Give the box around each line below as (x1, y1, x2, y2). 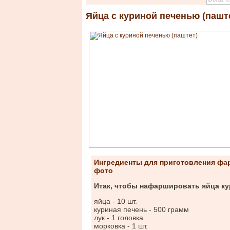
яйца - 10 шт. (94, 197, 137, 205)
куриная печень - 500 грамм (94, 205, 189, 214)
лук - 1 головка (94, 214, 143, 222)
